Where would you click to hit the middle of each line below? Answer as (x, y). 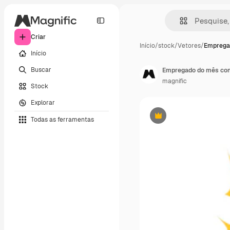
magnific (175, 81)
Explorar (43, 102)
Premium (171, 119)
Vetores (189, 46)
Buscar (41, 70)
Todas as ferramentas (62, 119)
